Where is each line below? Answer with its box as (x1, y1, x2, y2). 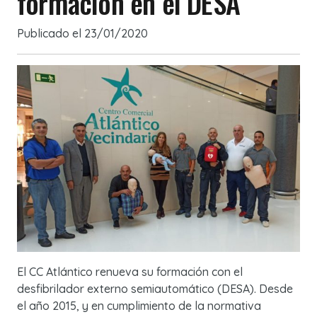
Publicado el (17, 26, 84, 41)
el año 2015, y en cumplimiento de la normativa (17, 299, 261, 313)
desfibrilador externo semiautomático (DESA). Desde (17, 282, 293, 296)
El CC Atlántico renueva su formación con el (17, 265, 243, 279)
